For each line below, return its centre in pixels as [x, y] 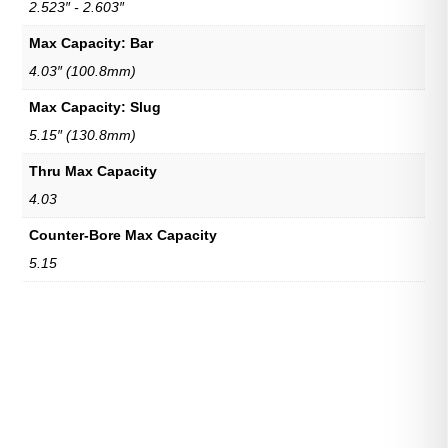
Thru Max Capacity [93, 170]
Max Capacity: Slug [95, 106]
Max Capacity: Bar [91, 42]
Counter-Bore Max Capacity [123, 234]
